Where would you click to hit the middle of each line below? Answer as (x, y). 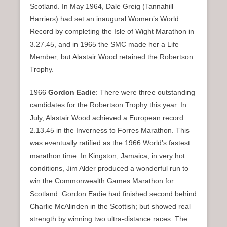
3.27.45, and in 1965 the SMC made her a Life (104, 44)
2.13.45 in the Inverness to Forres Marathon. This (110, 130)
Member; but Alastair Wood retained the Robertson (111, 56)
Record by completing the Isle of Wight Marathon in (112, 31)
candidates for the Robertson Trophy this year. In (108, 105)
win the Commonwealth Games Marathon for (102, 181)
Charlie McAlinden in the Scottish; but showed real (110, 206)
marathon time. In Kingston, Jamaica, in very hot (107, 155)
